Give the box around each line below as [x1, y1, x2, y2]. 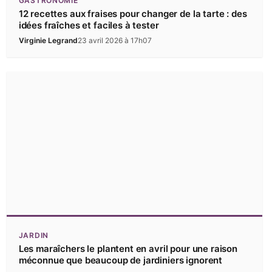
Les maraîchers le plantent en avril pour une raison [18, 242, 237, 254]
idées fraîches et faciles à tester [18, 19, 159, 32]
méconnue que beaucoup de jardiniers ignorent [18, 254, 223, 266]
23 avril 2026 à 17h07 [77, 36, 152, 46]
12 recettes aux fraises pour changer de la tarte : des [18, 8, 247, 20]
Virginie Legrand [18, 36, 78, 46]
